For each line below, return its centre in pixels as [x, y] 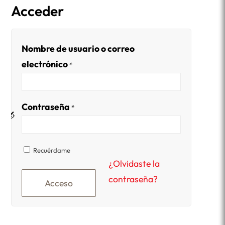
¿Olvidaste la [134, 164]
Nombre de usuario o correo [78, 48]
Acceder [38, 11]
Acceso [59, 183]
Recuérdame [52, 150]
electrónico [46, 64]
